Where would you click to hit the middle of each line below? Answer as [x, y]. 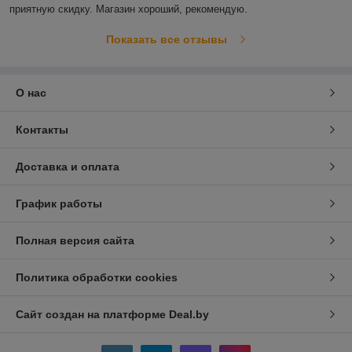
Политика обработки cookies [97, 277]
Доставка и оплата [68, 166]
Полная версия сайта [75, 240]
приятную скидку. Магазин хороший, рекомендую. [130, 9]
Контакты [42, 129]
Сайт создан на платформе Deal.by [112, 314]
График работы [59, 203]
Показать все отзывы [166, 39]
